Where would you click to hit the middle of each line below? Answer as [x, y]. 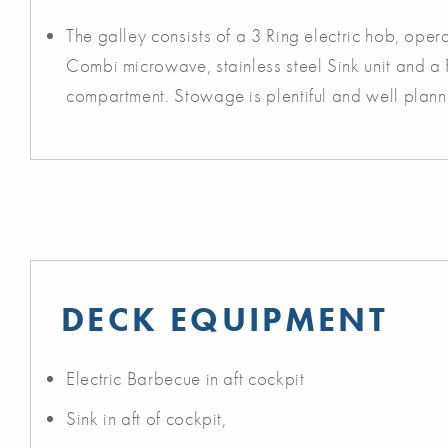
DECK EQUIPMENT [225, 320]
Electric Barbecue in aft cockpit [185, 379]
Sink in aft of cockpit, [146, 419]
